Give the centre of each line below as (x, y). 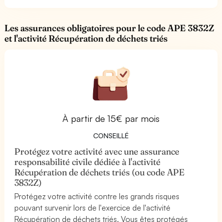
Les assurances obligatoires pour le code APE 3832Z (110, 28)
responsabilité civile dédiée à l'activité (88, 162)
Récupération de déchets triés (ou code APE (100, 172)
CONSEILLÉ (111, 135)
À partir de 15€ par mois (111, 118)
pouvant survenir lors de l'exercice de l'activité (93, 207)
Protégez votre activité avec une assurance (97, 151)
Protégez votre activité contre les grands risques (97, 196)
